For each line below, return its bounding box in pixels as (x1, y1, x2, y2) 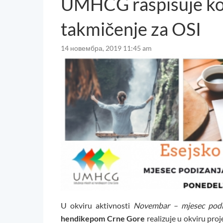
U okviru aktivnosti (61, 201, 133, 211)
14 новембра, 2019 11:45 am (61, 44, 152, 53)
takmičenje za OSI (61, 18, 201, 40)
